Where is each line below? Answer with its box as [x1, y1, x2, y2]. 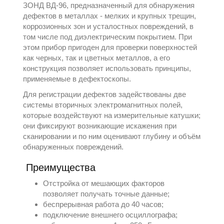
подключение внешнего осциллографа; [43, 210, 178, 219]
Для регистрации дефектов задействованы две [23, 90, 186, 98]
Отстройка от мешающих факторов [43, 179, 165, 187]
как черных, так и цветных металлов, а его [23, 53, 170, 62]
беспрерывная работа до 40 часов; [43, 200, 164, 208]
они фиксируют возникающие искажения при [23, 121, 177, 130]
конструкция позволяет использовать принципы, [23, 64, 191, 72]
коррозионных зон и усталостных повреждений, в [23, 22, 194, 30]
